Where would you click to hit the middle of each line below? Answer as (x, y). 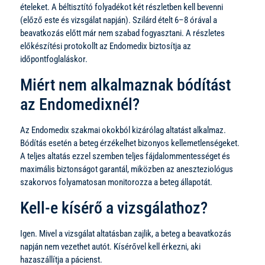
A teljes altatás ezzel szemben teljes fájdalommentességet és (125, 156)
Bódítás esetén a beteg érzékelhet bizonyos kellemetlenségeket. (130, 143)
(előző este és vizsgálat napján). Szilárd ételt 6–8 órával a (119, 20)
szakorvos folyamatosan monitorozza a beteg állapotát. (116, 182)
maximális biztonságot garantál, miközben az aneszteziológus (127, 169)
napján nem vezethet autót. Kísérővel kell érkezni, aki (110, 246)
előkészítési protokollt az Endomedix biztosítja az (106, 46)
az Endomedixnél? (80, 104)
